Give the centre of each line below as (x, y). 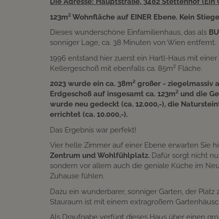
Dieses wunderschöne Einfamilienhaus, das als (129, 33)
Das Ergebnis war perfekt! (93, 130)
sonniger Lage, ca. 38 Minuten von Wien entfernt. (133, 43)
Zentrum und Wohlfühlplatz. (100, 156)
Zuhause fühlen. (77, 176)
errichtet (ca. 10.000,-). (89, 115)
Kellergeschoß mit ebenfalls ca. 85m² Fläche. (126, 68)
